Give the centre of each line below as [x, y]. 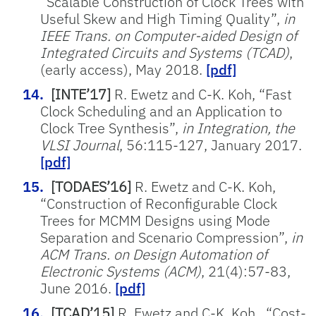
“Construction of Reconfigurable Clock [159, 203]
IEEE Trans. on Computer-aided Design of [169, 36]
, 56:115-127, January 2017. [211, 145]
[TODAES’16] [91, 187]
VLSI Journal [80, 145]
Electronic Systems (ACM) [121, 271]
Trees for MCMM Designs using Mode [155, 220]
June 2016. [78, 288]
